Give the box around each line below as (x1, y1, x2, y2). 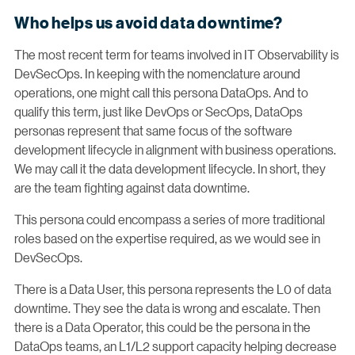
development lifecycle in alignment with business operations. (14, 141, 336, 158)
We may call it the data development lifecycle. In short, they (14, 160, 326, 177)
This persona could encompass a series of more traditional (14, 211, 325, 228)
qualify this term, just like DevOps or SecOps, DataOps (14, 103, 303, 120)
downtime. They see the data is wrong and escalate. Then (14, 300, 320, 317)
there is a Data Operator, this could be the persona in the (14, 319, 311, 336)
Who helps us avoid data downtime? (14, 13, 283, 32)
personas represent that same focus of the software (14, 122, 292, 139)
